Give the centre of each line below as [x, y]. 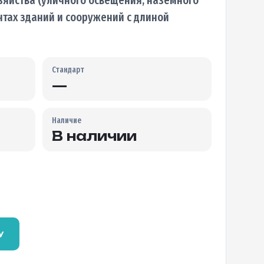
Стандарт [68, 70]
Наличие [67, 120]
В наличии [95, 136]
